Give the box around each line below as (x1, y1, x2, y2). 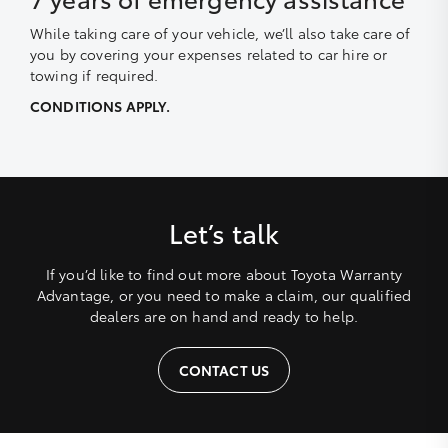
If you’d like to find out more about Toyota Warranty (45, 263, 403, 284)
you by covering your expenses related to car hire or (30, 43, 388, 64)
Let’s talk (168, 213, 280, 251)
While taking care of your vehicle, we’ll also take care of (30, 22, 411, 43)
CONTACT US (178, 359, 270, 380)
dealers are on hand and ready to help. (89, 305, 359, 326)
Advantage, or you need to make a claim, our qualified (36, 284, 412, 305)
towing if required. (30, 64, 159, 85)
